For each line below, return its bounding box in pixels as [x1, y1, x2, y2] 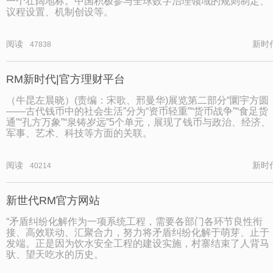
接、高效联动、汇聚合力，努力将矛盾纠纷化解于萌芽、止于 [6, 227, 269, 238]
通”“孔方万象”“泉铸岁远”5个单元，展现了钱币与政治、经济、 [6, 117, 271, 127]
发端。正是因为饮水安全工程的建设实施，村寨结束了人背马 [6, 238, 269, 249]
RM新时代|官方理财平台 [6, 73, 125, 85]
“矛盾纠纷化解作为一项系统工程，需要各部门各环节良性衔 [6, 216, 263, 227]
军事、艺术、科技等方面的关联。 [6, 128, 152, 138]
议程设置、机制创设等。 [6, 6, 113, 17]
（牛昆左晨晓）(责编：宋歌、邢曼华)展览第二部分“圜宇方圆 [6, 95, 269, 105]
